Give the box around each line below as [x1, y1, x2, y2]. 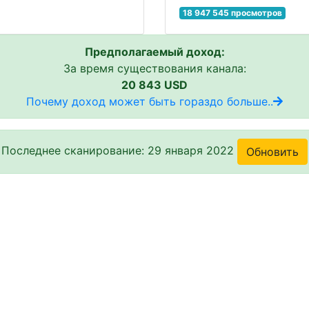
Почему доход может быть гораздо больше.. [26, 94, 273, 108]
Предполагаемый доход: [84, 45, 225, 59]
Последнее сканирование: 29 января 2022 [1, 143, 237, 158]
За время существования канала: [63, 61, 246, 75]
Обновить [246, 145, 299, 159]
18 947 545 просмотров [182, 8, 282, 18]
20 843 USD [121, 78, 188, 92]
